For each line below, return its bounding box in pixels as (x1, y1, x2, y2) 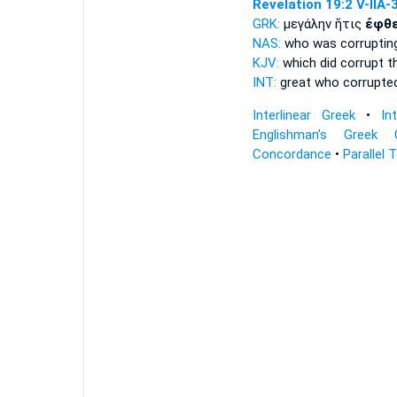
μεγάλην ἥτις (283, 16, 365, 32)
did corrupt (319, 55, 384, 71)
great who (276, 74, 343, 90)
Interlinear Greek (252, 107, 355, 123)
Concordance (252, 146, 331, 162)
